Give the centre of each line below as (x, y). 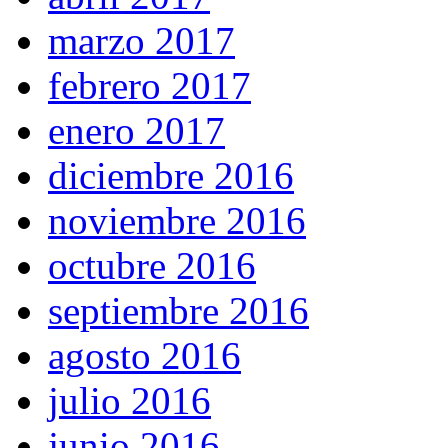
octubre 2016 (152, 265)
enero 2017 (136, 130)
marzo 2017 (141, 40)
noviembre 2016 (177, 220)
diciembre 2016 (171, 175)
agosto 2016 (144, 355)
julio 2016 (129, 400)
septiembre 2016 (178, 310)
